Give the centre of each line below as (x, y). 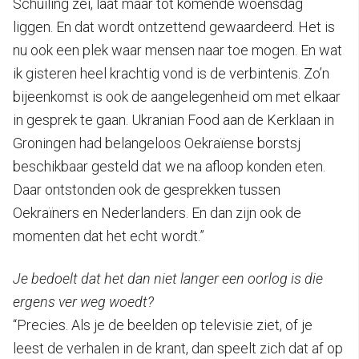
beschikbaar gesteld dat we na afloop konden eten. (169, 166)
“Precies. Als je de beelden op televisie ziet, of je (163, 325)
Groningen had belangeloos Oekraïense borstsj (157, 143)
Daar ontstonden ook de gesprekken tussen (147, 189)
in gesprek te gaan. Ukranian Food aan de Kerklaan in (173, 119)
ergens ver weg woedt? (83, 301)
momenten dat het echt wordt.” (109, 236)
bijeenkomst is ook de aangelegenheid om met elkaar (177, 96)
